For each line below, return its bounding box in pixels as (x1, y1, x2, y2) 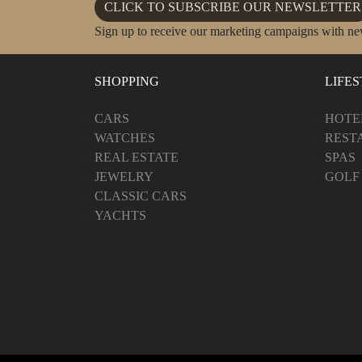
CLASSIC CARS (95, 188, 187, 203)
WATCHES (95, 130, 155, 145)
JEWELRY (95, 169, 154, 183)
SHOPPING (95, 74, 159, 88)
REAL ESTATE (95, 149, 179, 164)
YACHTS (95, 208, 146, 222)
